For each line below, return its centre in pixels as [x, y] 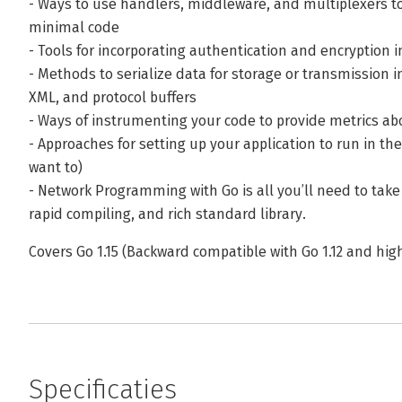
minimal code [74, 27]
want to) [56, 167]
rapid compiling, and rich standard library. [167, 214]
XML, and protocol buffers [113, 97]
